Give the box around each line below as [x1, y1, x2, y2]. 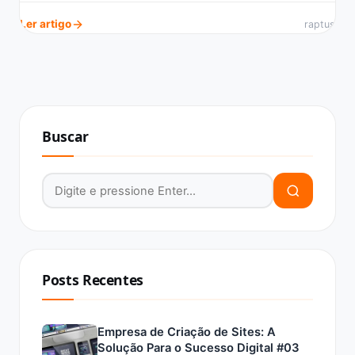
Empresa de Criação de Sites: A [97, 325, 276, 339]
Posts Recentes [42, 270, 144, 289]
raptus [304, 18, 335, 30]
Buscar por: [41, 174, 109, 190]
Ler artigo [20, 17, 71, 30]
